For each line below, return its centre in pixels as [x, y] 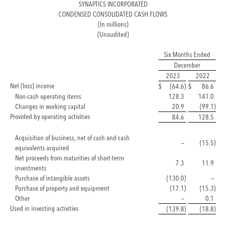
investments [31, 168]
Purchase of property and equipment [62, 188]
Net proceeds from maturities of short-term [70, 158]
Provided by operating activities [50, 116]
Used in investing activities [44, 208]
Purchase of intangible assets [52, 178]
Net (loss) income [32, 86]
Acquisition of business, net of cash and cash [72, 137]
